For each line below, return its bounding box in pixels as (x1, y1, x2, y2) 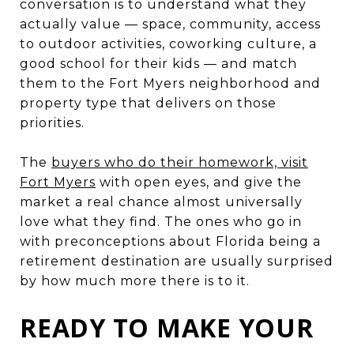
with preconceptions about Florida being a (20, 233, 321, 249)
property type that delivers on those (20, 95, 277, 111)
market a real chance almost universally (20, 194, 303, 209)
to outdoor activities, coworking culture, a (20, 36, 317, 51)
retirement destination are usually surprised (20, 253, 333, 269)
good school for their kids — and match (20, 55, 297, 71)
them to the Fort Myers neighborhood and (20, 75, 321, 91)
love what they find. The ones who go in (20, 213, 302, 229)
